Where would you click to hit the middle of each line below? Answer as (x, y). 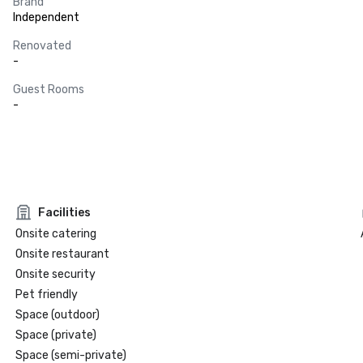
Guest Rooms (49, 90)
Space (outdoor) (57, 315)
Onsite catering (56, 234)
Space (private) (56, 335)
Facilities (64, 212)
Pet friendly (46, 295)
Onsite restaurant (62, 254)
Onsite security (55, 274)
